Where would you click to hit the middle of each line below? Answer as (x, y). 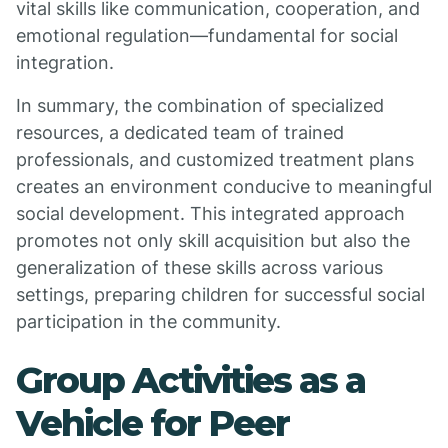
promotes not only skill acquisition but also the (213, 240)
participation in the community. (148, 321)
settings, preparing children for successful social (220, 294)
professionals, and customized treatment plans (215, 159)
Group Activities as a (190, 380)
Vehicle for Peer (152, 423)
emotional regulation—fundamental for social (207, 35)
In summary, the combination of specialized (200, 105)
